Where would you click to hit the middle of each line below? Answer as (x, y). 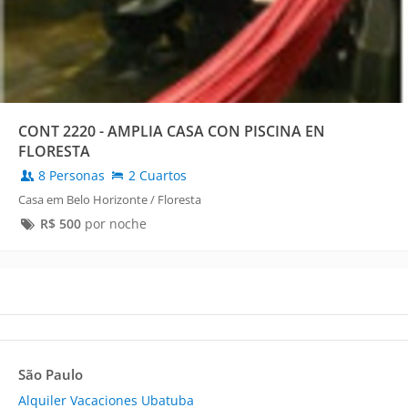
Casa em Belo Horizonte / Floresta (110, 200)
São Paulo (51, 375)
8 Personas (71, 176)
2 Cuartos (156, 176)
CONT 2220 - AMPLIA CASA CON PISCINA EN (172, 132)
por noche (113, 224)
